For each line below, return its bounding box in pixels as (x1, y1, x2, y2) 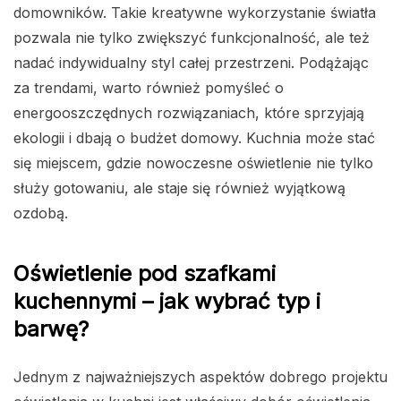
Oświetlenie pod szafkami (13, 260, 276, 287)
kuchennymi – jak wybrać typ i (13, 288, 320, 315)
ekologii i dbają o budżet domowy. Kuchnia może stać (13, 129, 375, 148)
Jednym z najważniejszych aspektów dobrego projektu (13, 368, 388, 387)
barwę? (13, 316, 89, 343)
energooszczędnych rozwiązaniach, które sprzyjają (13, 104, 364, 123)
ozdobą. (13, 204, 68, 223)
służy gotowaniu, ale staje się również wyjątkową (13, 179, 346, 198)
